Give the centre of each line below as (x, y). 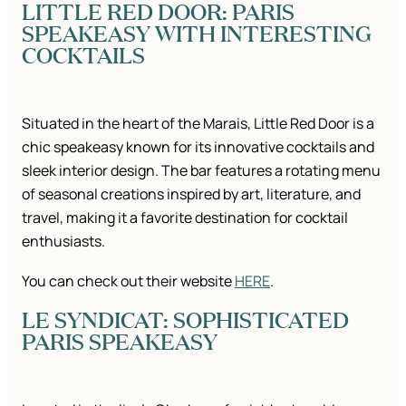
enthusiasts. (63, 242)
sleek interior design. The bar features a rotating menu (201, 171)
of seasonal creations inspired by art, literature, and (191, 194)
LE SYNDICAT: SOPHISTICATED (185, 320)
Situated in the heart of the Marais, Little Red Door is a (198, 124)
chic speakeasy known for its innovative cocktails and (198, 147)
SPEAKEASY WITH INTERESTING (197, 34)
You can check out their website (128, 281)
